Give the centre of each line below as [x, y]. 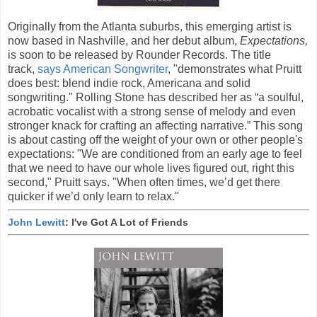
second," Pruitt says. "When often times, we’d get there [144, 183]
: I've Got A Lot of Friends [127, 223]
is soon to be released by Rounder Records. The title [139, 55]
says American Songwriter [103, 69]
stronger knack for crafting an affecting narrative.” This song [155, 126]
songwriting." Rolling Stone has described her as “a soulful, [156, 98]
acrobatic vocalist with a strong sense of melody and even [152, 112]
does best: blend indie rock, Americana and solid [129, 83]
